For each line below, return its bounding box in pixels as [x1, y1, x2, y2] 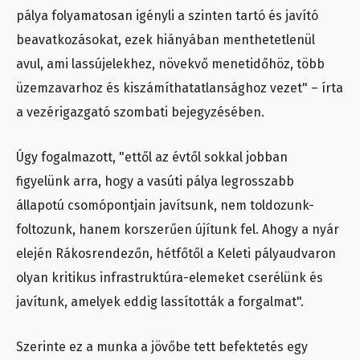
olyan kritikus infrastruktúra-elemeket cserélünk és [16, 269, 323, 285]
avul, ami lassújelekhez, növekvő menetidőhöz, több [16, 55, 325, 72]
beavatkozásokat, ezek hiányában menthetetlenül [16, 31, 315, 47]
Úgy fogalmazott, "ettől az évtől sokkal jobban [16, 149, 288, 165]
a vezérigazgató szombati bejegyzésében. [16, 104, 274, 120]
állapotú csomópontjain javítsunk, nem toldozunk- [16, 197, 314, 213]
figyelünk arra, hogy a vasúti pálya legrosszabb [16, 173, 294, 189]
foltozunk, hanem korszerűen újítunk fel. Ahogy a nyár [16, 221, 339, 237]
